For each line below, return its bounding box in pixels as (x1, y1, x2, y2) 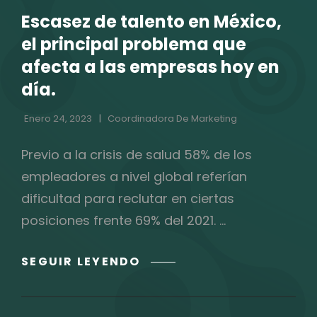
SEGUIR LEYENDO (21, 253, 141, 270)
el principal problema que (21, 33, 246, 57)
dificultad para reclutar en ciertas (21, 190, 234, 208)
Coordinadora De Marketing (108, 112, 237, 126)
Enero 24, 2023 (24, 112, 92, 126)
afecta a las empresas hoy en (21, 55, 279, 79)
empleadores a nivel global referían (21, 168, 247, 186)
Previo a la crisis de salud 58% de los (21, 146, 252, 164)
